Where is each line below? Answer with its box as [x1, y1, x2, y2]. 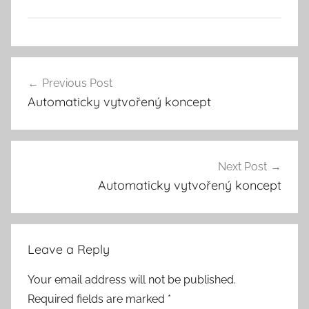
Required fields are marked [28, 292, 168, 306]
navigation [11, 102, 102, 123]
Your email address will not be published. [28, 272, 236, 286]
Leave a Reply [28, 241, 110, 257]
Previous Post [42, 77, 112, 90]
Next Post [218, 159, 267, 173]
